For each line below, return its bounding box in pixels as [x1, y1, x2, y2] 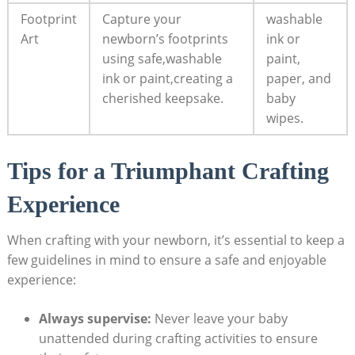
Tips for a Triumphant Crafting [6, 157, 329, 184]
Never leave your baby [151, 309, 288, 327]
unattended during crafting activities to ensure [38, 329, 318, 347]
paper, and [265, 69, 331, 87]
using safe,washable [101, 49, 222, 67]
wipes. [265, 109, 303, 127]
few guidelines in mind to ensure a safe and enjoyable [6, 250, 326, 269]
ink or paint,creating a [101, 69, 233, 87]
